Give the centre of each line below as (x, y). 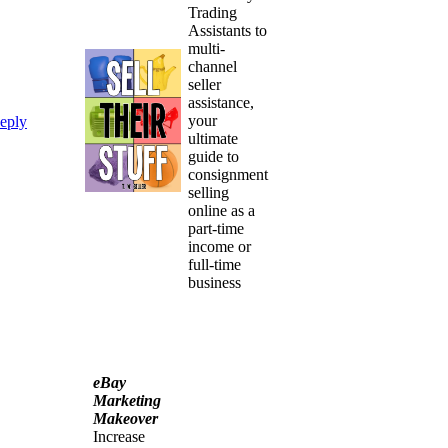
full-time (215, 264)
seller (205, 84)
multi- (207, 48)
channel (213, 66)
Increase (119, 436)
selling (209, 192)
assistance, (221, 102)
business (215, 282)
